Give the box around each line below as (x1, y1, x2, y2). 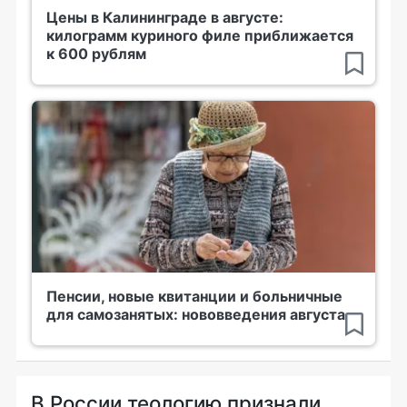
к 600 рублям (46, 45, 146, 63)
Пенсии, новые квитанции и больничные (46, 287, 342, 305)
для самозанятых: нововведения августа (46, 305, 345, 323)
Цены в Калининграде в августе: (46, 8, 283, 26)
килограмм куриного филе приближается (46, 26, 353, 45)
